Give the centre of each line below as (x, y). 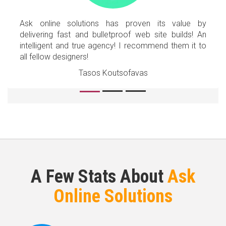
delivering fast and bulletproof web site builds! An (113, 35)
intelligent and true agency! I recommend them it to (113, 46)
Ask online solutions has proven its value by (113, 24)
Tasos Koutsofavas (113, 73)
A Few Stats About (99, 177)
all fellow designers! (54, 57)
